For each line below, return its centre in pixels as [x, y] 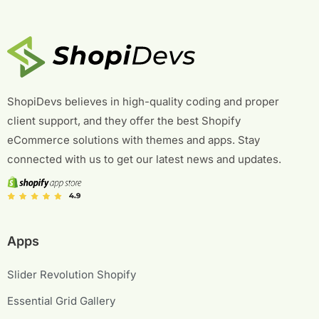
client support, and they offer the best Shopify [124, 121]
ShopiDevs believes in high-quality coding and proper [143, 102]
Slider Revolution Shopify [72, 274]
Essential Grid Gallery [61, 300]
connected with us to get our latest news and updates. [144, 159]
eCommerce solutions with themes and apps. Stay [134, 140]
